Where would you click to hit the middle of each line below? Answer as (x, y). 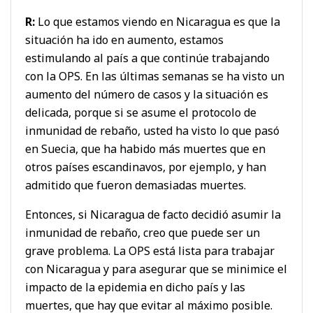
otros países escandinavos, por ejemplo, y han (146, 167)
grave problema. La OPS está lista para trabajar (150, 250)
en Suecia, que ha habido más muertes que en (145, 148)
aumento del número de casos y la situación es (147, 94)
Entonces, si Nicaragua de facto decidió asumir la (153, 214)
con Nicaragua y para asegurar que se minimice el (156, 269)
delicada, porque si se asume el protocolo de (141, 112)
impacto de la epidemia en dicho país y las (135, 287)
